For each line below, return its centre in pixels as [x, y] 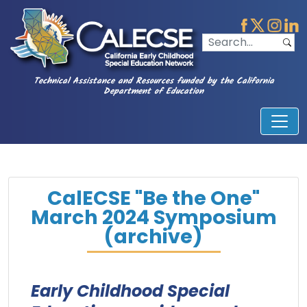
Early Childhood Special [130, 291]
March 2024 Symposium [153, 218]
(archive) [153, 237]
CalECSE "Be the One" [153, 198]
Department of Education [153, 92]
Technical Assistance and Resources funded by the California [153, 82]
